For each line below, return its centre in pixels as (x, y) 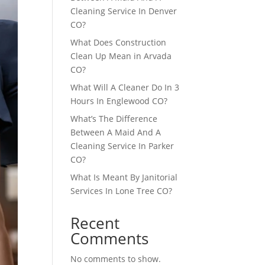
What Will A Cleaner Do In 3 (125, 87)
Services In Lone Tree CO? (122, 190)
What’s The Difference (114, 118)
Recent (95, 223)
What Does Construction (119, 42)
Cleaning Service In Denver (124, 11)
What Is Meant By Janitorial (124, 177)
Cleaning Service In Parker (122, 146)
